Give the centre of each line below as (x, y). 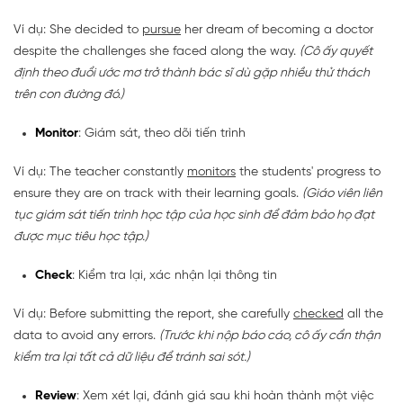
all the (363, 314)
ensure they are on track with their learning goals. (158, 193)
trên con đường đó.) (69, 94)
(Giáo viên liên (342, 193)
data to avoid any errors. (86, 336)
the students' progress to (308, 172)
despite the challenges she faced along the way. (157, 51)
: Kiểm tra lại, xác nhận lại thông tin (175, 275)
